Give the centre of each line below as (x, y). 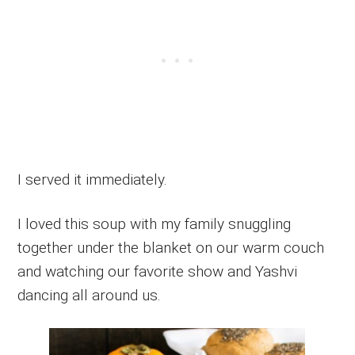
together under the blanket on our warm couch (171, 248)
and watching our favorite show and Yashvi (158, 272)
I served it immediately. (93, 180)
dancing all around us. (90, 296)
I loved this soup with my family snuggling (155, 224)
